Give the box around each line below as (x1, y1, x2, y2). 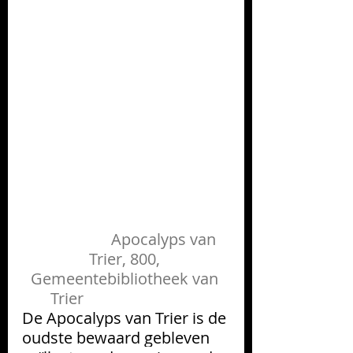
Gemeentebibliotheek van (30, 267, 222, 289)
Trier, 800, (88, 247, 164, 269)
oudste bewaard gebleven (22, 326, 214, 348)
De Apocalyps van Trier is (22, 307, 204, 329)
